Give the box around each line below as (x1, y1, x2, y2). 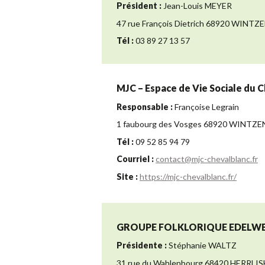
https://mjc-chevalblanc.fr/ (140, 171, 237, 182)
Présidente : (117, 240, 167, 251)
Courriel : (117, 154, 154, 164)
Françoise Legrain (173, 101, 239, 112)
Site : (117, 171, 138, 182)
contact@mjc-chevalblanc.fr (156, 154, 258, 164)
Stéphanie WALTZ (167, 240, 237, 251)
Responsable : (117, 101, 173, 112)
